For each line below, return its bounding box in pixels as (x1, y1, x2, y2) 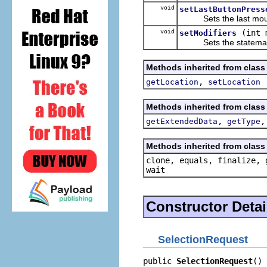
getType (227, 116, 260, 126)
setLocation (208, 77, 260, 86)
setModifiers (179, 28, 237, 38)
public (143, 256, 176, 266)
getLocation (146, 77, 198, 86)
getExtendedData (146, 116, 218, 126)
